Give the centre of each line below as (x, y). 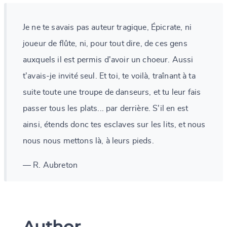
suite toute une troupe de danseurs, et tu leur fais (112, 92)
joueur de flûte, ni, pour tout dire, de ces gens (105, 43)
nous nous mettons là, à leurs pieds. (88, 141)
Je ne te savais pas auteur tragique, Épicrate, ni (107, 27)
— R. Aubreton (50, 165)
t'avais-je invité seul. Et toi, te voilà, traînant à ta (109, 76)
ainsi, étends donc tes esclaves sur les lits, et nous (114, 124)
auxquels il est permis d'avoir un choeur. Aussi (108, 60)
